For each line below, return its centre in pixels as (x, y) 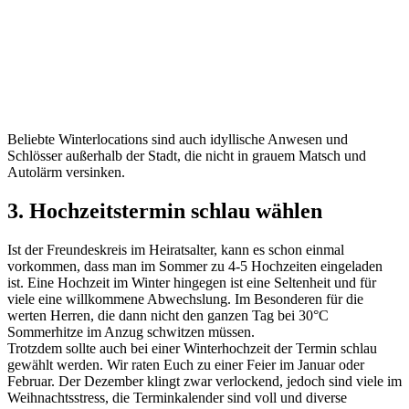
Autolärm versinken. (66, 173)
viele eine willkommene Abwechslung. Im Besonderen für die (185, 299)
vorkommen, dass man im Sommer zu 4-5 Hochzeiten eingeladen (195, 267)
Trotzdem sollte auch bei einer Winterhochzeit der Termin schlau (192, 349)
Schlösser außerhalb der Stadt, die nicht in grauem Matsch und (187, 156)
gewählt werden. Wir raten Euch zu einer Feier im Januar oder (186, 365)
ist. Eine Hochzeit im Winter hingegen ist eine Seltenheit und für (192, 283)
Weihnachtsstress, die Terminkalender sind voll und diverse (177, 398)
